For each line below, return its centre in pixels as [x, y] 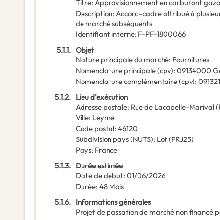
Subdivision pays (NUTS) [114, 139]
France [106, 150]
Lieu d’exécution [102, 97]
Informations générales [113, 202]
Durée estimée [99, 166]
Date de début [99, 176]
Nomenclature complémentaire [126, 82]
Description [94, 14]
